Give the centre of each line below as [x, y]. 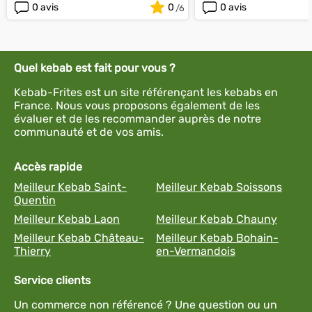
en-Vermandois [196, 251]
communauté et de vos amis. [89, 132]
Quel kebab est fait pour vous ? [95, 68]
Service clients [52, 280]
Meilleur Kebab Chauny [217, 219]
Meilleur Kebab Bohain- [217, 238]
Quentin [35, 200]
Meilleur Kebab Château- [79, 238]
